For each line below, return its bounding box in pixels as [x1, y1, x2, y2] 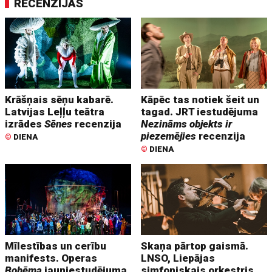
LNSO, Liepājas [141, 252, 216, 265]
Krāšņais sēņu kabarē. [5, 93, 114, 106]
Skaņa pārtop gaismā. [141, 240, 249, 253]
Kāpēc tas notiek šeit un [141, 93, 260, 106]
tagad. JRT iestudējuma [141, 106, 259, 118]
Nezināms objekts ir [141, 118, 233, 131]
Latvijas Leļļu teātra [5, 106, 105, 118]
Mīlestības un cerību [5, 240, 107, 253]
